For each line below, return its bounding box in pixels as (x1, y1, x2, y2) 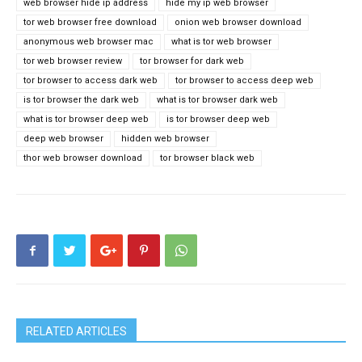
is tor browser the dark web (23, 95, 139, 105)
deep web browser (23, 133, 103, 144)
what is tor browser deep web (23, 114, 149, 124)
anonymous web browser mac (23, 36, 154, 47)
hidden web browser (121, 133, 209, 144)
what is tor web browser (171, 36, 271, 47)
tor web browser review (23, 56, 122, 66)
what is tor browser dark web (157, 95, 278, 105)
